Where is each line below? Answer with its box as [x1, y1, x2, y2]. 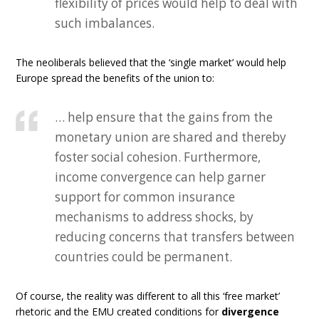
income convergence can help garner [55, 169, 266, 185]
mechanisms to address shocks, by [55, 209, 254, 225]
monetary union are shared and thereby [55, 129, 287, 145]
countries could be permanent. [55, 249, 233, 265]
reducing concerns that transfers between [55, 229, 296, 245]
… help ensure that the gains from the [55, 109, 273, 125]
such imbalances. [55, 15, 155, 31]
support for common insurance [55, 189, 236, 205]
